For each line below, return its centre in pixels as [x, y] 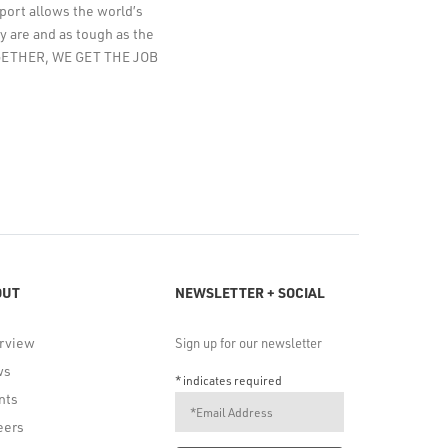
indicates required [231, 379]
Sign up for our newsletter [248, 342]
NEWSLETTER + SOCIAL [249, 292]
